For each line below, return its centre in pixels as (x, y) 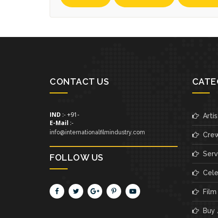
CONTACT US (79, 81)
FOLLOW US (77, 157)
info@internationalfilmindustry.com (97, 132)
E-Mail (59, 123)
